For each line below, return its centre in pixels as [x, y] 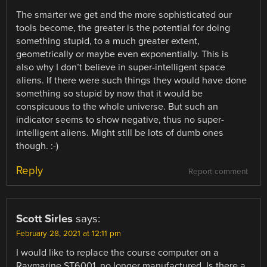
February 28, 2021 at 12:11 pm [69, 234]
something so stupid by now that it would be [110, 94]
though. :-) [38, 146]
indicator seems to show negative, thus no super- [120, 120]
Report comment [218, 172]
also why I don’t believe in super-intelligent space [121, 68]
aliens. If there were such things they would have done [132, 81]
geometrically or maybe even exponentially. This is [123, 55]
